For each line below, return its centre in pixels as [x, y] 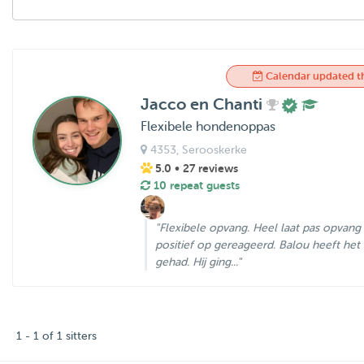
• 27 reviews [206, 168]
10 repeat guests [195, 185]
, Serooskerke [211, 149]
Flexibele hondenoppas [208, 126]
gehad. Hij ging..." [198, 262]
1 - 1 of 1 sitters [56, 336]
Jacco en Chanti [203, 104]
